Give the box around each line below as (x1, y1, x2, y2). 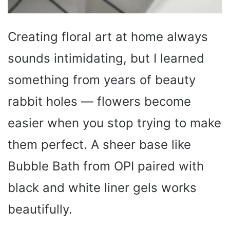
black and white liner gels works (8, 180, 197, 196)
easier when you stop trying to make (8, 116, 221, 131)
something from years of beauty (8, 72, 196, 88)
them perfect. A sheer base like (8, 137, 191, 152)
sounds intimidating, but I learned (8, 51, 204, 66)
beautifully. (8, 202, 72, 217)
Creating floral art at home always (8, 29, 208, 45)
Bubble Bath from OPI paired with (8, 159, 204, 174)
